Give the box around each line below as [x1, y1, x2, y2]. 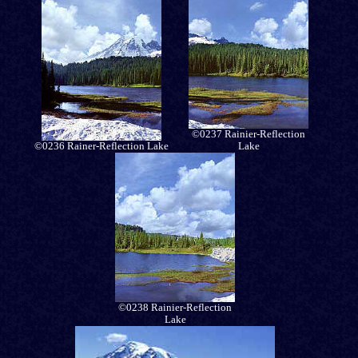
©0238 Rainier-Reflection [118, 302, 232, 314]
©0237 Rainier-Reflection [192, 129, 305, 141]
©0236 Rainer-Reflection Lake [34, 141, 169, 153]
